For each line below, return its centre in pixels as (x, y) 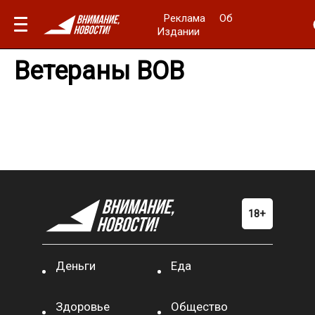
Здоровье (83, 307)
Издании (179, 31)
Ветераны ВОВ (99, 71)
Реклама (185, 18)
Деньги (76, 266)
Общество (199, 307)
